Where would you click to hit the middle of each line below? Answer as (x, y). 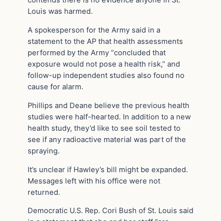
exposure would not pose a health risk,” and (104, 64)
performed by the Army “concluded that (97, 53)
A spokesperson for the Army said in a (94, 30)
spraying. (44, 151)
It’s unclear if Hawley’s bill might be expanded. (108, 169)
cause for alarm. (55, 87)
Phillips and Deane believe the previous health (109, 105)
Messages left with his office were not (94, 181)
